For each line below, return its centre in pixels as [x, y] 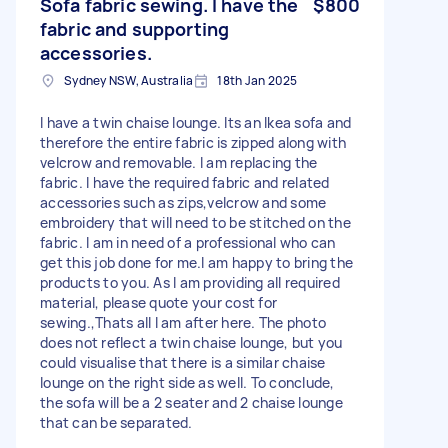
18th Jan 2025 [257, 80]
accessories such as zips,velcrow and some [183, 202]
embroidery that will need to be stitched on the [195, 222]
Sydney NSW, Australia [129, 80]
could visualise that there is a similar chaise [183, 362]
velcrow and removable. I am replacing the [179, 162]
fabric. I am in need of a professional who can [188, 242]
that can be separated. [116, 422]
